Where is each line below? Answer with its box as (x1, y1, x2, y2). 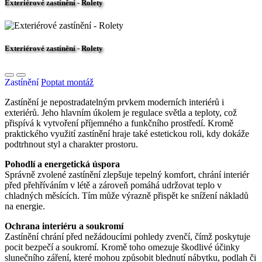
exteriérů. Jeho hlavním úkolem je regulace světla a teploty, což (5, 107, 237, 118)
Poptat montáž (41, 77, 94, 87)
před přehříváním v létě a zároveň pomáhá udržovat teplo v (5, 180, 222, 190)
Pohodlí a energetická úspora (5, 158, 120, 169)
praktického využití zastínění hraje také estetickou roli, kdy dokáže (5, 128, 249, 139)
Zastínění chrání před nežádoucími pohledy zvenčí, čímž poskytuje (5, 231, 250, 242)
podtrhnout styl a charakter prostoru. (5, 139, 138, 149)
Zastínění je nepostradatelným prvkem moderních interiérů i (5, 96, 224, 107)
